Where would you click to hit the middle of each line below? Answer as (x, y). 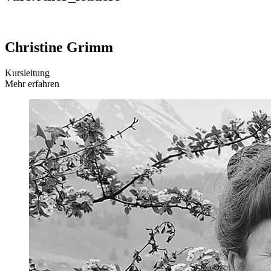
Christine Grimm (59, 47)
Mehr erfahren (32, 83)
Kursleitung (27, 73)
